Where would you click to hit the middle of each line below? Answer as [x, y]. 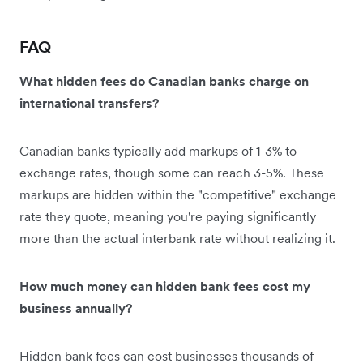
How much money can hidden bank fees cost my [165, 286]
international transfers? [89, 102]
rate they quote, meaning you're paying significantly [168, 216]
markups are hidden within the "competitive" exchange [178, 194]
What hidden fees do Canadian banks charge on [164, 81]
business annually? [76, 307]
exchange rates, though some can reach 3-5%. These [172, 172]
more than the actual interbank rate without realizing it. [177, 238]
